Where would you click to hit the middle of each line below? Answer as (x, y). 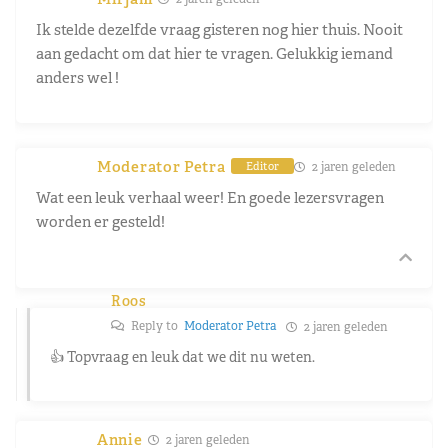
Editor (262, 166)
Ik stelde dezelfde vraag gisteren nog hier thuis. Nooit (219, 29)
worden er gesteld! (100, 221)
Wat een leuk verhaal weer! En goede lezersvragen (210, 197)
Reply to (156, 325)
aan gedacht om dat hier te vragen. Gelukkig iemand (214, 53)
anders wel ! (77, 77)
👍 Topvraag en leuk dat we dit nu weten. (182, 356)
